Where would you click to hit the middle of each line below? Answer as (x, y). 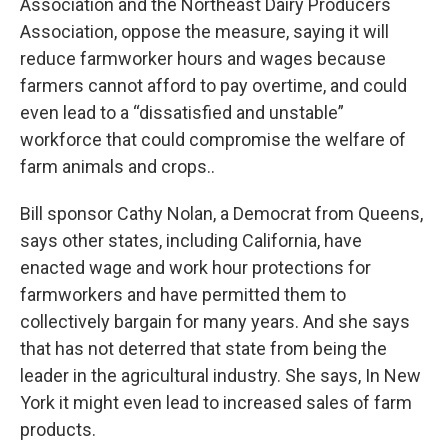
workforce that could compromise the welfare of (213, 139)
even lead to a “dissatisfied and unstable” (182, 112)
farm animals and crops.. (117, 166)
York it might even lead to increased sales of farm (216, 402)
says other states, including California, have (191, 240)
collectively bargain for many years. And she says (215, 321)
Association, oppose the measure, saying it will (204, 31)
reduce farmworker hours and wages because (203, 58)
